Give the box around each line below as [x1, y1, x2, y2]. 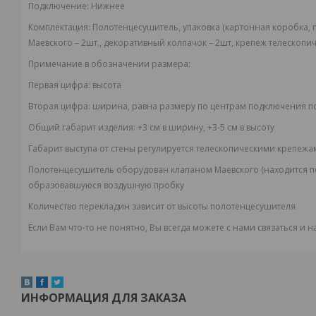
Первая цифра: [28, 79, 90, 91]
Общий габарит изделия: [28, 121, 135, 133]
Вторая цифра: [28, 100, 90, 112]
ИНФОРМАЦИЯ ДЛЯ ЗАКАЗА [21, 290, 186, 305]
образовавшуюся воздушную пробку [28, 179, 184, 191]
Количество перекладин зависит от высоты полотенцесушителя [28, 200, 296, 212]
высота [90, 79, 121, 91]
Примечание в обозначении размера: [28, 58, 190, 70]
